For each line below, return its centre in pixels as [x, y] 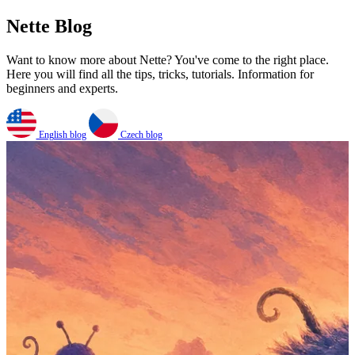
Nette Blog [49, 26]
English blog [81, 180]
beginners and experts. [62, 88]
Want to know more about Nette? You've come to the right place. [168, 59]
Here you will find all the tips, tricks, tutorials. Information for [160, 74]
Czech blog [187, 180]
